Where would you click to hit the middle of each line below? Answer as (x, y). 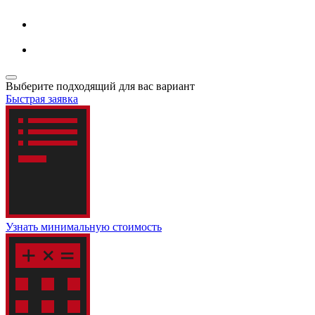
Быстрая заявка (42, 98)
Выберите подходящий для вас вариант (100, 86)
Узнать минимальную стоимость (84, 226)
